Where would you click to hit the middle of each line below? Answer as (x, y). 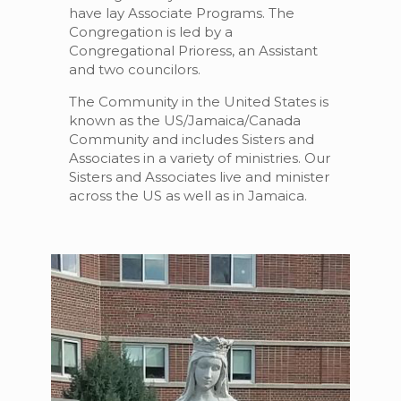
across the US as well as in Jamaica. (188, 196)
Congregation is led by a (150, 32)
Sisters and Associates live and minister (199, 177)
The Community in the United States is (198, 102)
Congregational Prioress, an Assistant (193, 51)
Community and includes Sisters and (191, 139)
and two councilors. (134, 69)
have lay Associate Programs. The (181, 13)
